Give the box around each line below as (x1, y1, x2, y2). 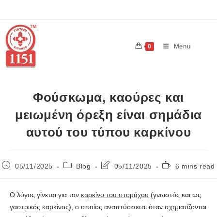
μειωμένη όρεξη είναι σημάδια (15, 107, 202, 122)
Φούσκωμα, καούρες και (33, 90, 184, 105)
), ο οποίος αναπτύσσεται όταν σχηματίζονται (69, 202, 206, 211)
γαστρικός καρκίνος (10, 202, 69, 211)
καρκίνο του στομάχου (81, 190, 149, 199)
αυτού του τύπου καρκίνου (26, 124, 191, 139)
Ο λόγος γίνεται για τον (10, 190, 81, 199)
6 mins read (175, 162, 215, 170)
